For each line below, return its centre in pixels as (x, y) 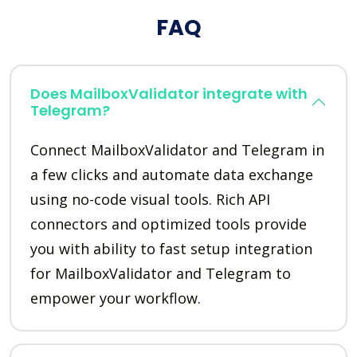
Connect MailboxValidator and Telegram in (177, 149)
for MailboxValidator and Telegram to (161, 273)
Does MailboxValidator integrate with (169, 93)
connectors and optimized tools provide (169, 224)
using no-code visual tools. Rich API (150, 199)
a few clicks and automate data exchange (172, 174)
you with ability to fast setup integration (171, 248)
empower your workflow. (116, 298)
